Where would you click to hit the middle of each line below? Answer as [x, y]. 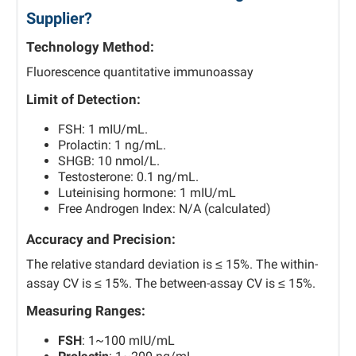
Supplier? [59, 18]
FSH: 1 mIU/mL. [103, 129]
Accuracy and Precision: [101, 239]
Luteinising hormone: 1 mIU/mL [147, 193]
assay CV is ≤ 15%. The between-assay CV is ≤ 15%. [171, 283]
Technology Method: [90, 47]
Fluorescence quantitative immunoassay [140, 72]
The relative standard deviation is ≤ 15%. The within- [172, 264]
